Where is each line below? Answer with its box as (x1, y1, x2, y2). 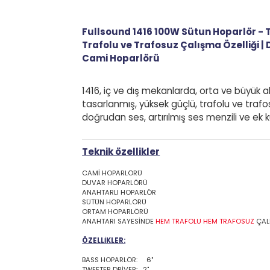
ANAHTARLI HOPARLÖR (87, 251, 166, 262)
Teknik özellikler (87, 206, 171, 220)
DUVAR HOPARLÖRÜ (87, 240, 157, 252)
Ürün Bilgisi (105, 27, 152, 39)
